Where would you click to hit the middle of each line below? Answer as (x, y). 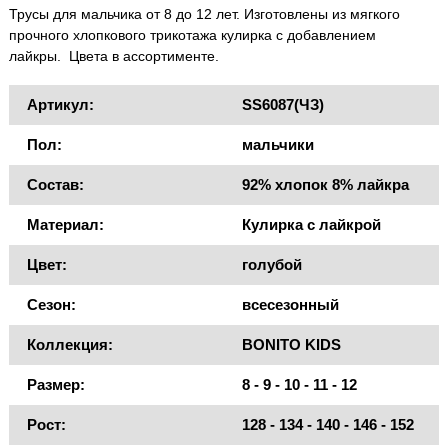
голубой (272, 265)
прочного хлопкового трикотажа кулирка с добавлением (192, 35)
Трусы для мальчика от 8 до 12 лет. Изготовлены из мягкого (204, 14)
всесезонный (290, 305)
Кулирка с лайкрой (311, 225)
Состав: (55, 185)
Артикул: (60, 105)
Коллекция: (70, 345)
